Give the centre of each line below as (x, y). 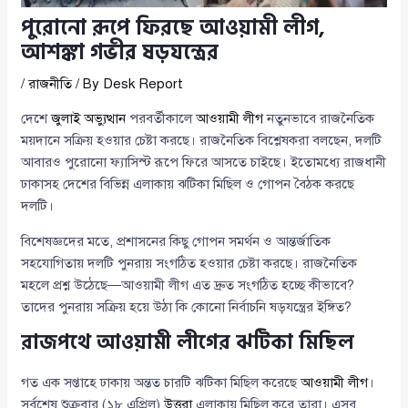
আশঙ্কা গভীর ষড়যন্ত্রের (120, 52)
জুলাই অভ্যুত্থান (89, 118)
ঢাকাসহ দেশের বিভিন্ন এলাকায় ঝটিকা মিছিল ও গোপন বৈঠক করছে (188, 184)
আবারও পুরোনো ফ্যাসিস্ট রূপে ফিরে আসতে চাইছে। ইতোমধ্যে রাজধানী (204, 162)
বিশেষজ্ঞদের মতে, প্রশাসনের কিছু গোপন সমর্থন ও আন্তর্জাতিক (176, 241)
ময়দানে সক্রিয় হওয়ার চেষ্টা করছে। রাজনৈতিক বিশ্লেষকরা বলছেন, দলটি (202, 140)
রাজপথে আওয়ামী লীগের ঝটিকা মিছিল (188, 342)
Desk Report (143, 83)
